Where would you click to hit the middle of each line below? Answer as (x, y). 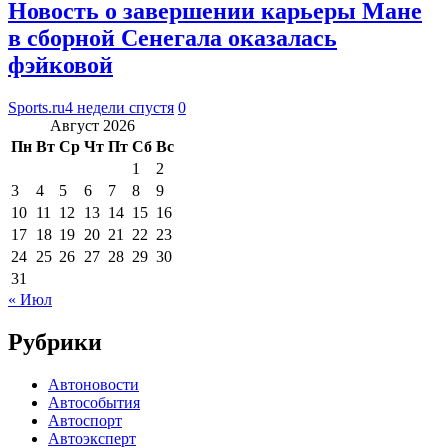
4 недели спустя (119, 107)
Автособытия (94, 402)
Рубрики (55, 341)
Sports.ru (36, 107)
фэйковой (60, 64)
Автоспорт (85, 420)
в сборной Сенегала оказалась (172, 37)
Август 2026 (92, 125)
